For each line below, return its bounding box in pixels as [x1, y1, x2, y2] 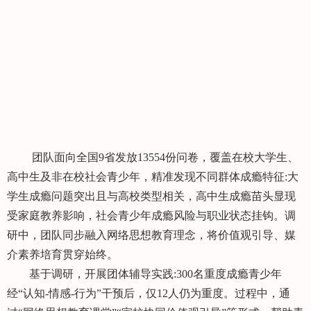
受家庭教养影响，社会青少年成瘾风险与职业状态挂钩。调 [7, 210, 296, 222]
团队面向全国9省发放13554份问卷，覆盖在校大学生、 [7, 151, 299, 164]
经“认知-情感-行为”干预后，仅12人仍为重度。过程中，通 [7, 287, 290, 300]
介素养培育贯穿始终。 [7, 249, 118, 261]
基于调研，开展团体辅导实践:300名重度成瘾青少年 [7, 268, 282, 280]
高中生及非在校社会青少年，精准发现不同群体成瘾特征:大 [7, 171, 299, 183]
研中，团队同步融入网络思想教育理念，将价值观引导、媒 [7, 229, 296, 242]
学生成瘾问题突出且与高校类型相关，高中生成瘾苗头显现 [7, 190, 296, 203]
